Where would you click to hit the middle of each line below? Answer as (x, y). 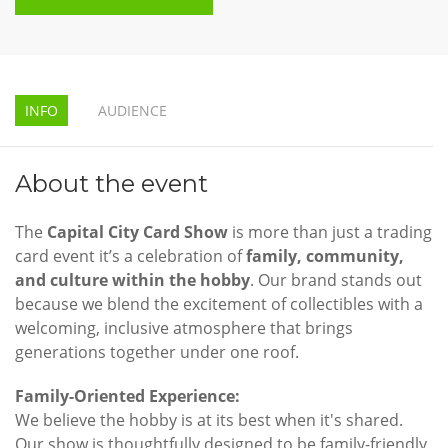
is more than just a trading (330, 232)
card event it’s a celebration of (130, 256)
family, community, (325, 256)
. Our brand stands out (336, 280)
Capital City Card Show (137, 232)
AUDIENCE (132, 111)
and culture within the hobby (132, 280)
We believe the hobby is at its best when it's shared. (209, 420)
